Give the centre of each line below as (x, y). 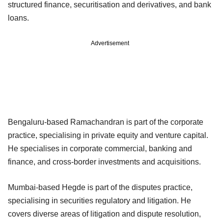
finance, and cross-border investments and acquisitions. (104, 162)
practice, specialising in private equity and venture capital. (108, 136)
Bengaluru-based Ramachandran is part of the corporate (106, 122)
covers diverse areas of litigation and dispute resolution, (104, 214)
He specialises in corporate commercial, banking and (100, 149)
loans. (18, 18)
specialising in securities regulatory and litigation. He (99, 201)
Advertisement (110, 43)
